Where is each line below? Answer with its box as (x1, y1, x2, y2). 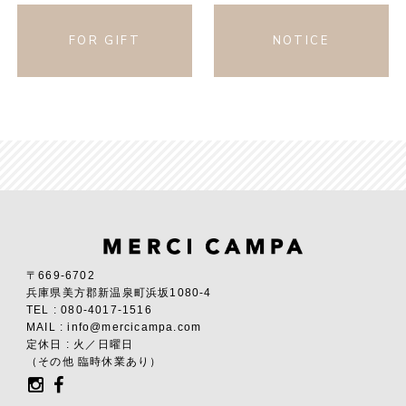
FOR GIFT (68, 33, 141, 50)
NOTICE (272, 33, 330, 50)
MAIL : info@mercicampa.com (25, 320, 202, 333)
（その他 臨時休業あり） (25, 354, 162, 368)
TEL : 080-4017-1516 (25, 303, 152, 316)
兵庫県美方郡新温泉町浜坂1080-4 (25, 285, 212, 299)
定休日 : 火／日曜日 (25, 337, 134, 351)
